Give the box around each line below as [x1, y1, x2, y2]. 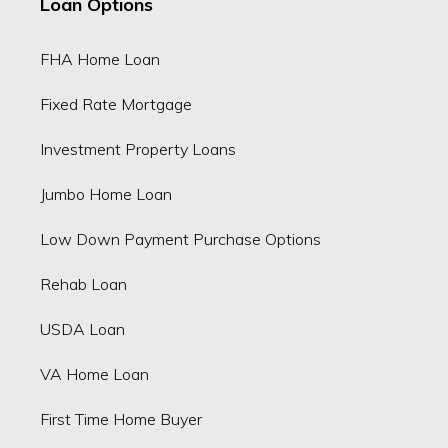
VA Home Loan [39, 364, 149, 385]
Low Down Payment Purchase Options [39, 229, 321, 250]
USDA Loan [39, 319, 125, 340]
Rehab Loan [39, 274, 127, 295]
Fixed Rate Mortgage [39, 94, 192, 115]
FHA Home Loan [39, 49, 160, 70]
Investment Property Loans [39, 139, 236, 160]
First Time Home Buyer [39, 409, 202, 430]
